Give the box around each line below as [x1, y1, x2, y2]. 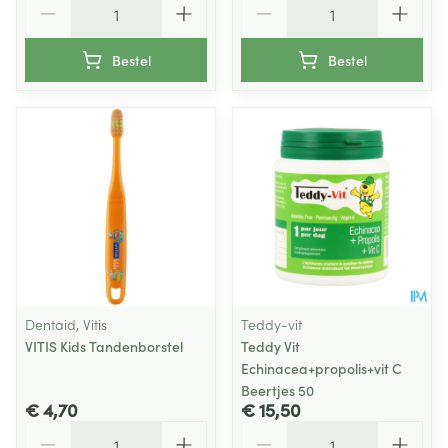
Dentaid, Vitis [25, 314, 107, 334]
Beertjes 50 [241, 380, 314, 400]
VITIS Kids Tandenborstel [25, 336, 183, 356]
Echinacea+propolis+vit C [241, 358, 402, 378]
